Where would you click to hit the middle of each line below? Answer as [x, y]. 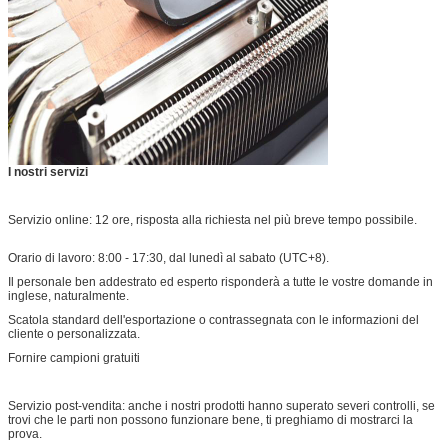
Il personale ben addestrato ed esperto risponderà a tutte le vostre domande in [220, 281]
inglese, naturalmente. [68, 295]
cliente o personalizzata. [74, 333]
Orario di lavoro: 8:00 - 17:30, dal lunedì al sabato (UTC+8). [168, 257]
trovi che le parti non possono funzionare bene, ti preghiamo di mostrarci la [210, 419]
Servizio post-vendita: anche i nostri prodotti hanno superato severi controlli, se [221, 405]
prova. [25, 433]
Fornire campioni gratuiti [74, 357]
